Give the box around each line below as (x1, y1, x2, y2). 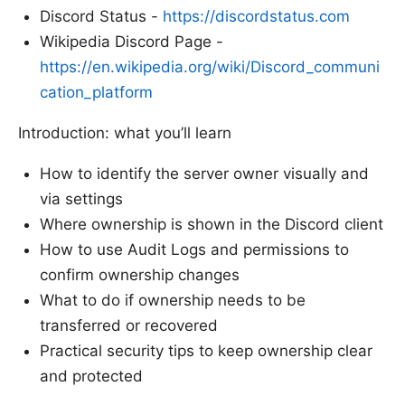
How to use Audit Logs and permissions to (40, 240, 349, 259)
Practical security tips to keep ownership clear (40, 342, 372, 361)
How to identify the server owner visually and (40, 165, 369, 184)
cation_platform (40, 83, 153, 102)
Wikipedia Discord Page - (40, 33, 223, 52)
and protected (40, 367, 143, 386)
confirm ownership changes (40, 266, 240, 285)
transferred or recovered (40, 316, 218, 335)
